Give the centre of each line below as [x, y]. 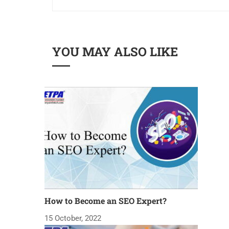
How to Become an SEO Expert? [106, 201]
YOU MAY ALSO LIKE [115, 52]
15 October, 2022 [73, 219]
